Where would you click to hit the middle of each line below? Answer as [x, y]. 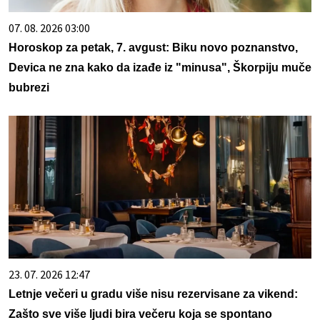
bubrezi [29, 88]
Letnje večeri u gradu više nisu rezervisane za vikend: [153, 294]
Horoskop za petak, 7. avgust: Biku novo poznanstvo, [153, 48]
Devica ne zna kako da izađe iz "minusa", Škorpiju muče [160, 68]
